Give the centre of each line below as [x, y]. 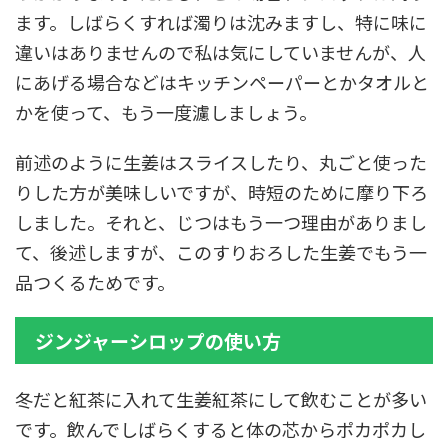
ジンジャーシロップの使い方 [158, 341]
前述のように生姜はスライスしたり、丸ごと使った [221, 162]
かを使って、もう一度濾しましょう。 [166, 112]
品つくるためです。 [95, 282]
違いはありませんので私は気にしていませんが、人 [220, 52]
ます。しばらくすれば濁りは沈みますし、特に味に [221, 22]
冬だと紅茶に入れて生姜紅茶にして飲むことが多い [221, 399]
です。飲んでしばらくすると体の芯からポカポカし [220, 429]
